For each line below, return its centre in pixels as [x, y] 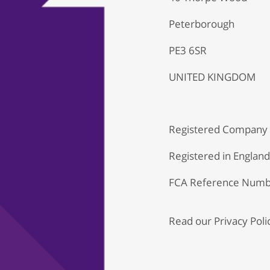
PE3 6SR [188, 50]
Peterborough [202, 24]
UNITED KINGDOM [212, 77]
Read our [191, 221]
